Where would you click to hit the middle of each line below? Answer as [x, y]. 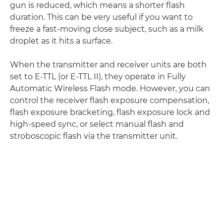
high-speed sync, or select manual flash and [97, 124]
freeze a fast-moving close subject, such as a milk [107, 29]
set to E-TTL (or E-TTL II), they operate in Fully [98, 77]
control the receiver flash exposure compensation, [110, 100]
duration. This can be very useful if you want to [101, 17]
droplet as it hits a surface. [61, 41]
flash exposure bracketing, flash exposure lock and [110, 112]
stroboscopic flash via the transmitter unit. [94, 136]
